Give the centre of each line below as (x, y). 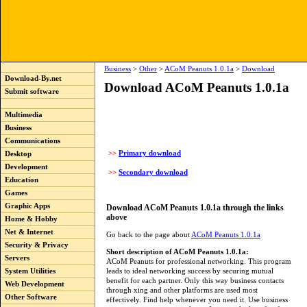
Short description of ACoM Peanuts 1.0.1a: (177, 251)
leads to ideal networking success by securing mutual (190, 271)
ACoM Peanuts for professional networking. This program (199, 261)
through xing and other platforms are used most (182, 290)
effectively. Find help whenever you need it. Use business (197, 299)
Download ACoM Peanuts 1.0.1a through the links (195, 207)
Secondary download (153, 172)
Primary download (150, 153)
